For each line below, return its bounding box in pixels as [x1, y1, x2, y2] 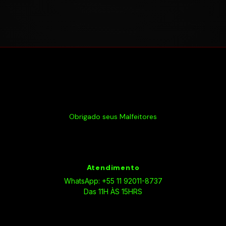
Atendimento [86, 163, 140, 173]
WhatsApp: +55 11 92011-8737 [64, 177, 162, 186]
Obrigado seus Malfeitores [69, 111, 157, 121]
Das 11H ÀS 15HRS [84, 187, 142, 196]
